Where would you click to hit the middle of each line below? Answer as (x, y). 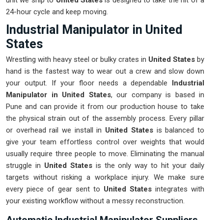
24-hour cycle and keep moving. (57, 12)
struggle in (23, 166)
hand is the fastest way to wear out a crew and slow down (105, 71)
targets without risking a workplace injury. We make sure (105, 178)
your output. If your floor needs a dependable (89, 83)
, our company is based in (157, 95)
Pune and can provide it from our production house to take (105, 107)
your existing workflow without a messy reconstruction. (95, 201)
